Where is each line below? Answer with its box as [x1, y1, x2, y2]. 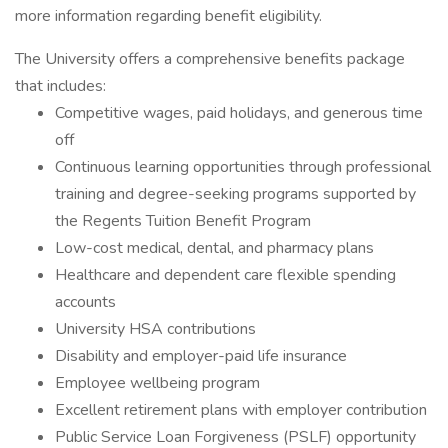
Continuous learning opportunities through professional [55, 156, 431, 178]
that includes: [15, 75, 106, 97]
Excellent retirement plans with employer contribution [55, 399, 427, 421]
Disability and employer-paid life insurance [55, 345, 347, 367]
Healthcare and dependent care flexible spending [55, 264, 396, 286]
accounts [55, 291, 116, 313]
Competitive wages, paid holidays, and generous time [55, 102, 423, 124]
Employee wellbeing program [55, 372, 260, 394]
